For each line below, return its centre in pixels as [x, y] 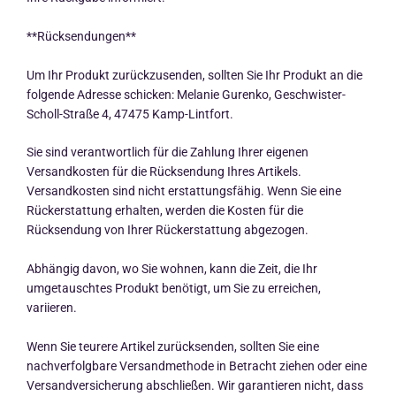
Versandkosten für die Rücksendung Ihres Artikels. [164, 172]
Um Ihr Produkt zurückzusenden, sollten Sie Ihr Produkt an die [194, 75]
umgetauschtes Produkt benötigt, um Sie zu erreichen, [174, 289]
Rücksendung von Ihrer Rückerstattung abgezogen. [168, 230]
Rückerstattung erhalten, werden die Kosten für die [165, 211]
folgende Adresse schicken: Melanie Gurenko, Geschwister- [186, 94]
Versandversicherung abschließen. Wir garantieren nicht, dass [195, 386]
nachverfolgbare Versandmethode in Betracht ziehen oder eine [197, 366]
